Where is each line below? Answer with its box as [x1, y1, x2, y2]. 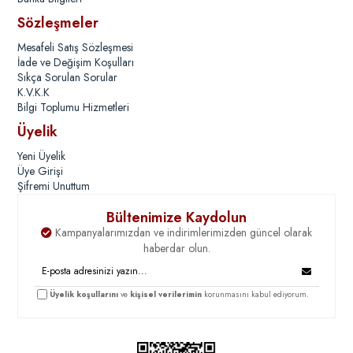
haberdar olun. [143, 240, 210, 257]
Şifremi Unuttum [17, 178, 91, 195]
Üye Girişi [17, 163, 64, 180]
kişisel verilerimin [130, 288, 203, 301]
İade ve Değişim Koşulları [17, 54, 135, 71]
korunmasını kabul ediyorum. [202, 288, 310, 301]
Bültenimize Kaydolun [106, 207, 247, 229]
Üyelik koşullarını [50, 288, 119, 301]
